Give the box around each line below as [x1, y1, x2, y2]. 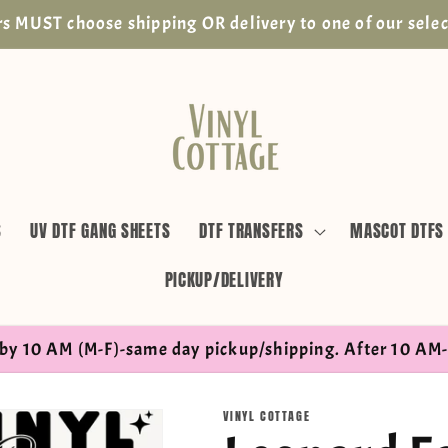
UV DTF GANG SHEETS [30, 218, 171, 245]
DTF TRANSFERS [199, 218, 304, 245]
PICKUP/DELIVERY [164, 267, 284, 294]
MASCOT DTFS [350, 218, 445, 245]
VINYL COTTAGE [222, 406, 311, 425]
